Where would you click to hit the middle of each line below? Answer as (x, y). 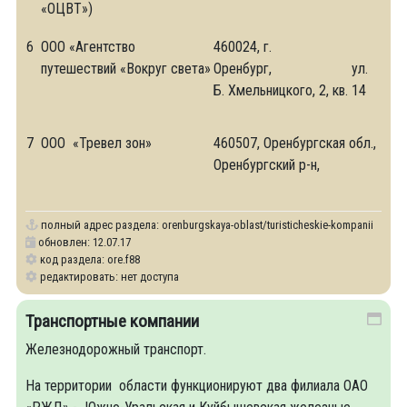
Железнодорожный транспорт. (116, 349)
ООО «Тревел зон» (96, 143)
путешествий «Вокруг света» (126, 69)
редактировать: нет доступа (108, 277)
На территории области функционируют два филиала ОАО (197, 386)
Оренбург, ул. (291, 69)
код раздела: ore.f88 (89, 259)
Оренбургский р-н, (267, 165)
